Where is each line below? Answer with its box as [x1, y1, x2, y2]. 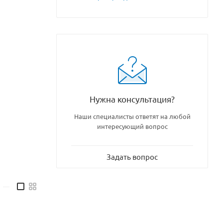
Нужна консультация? [90, 93, 175, 104]
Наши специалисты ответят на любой [74, 111, 191, 120]
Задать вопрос [107, 151, 158, 161]
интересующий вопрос [97, 121, 168, 130]
